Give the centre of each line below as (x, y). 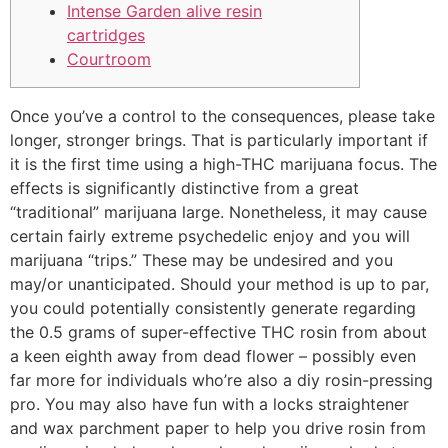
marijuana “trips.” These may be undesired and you (201, 260)
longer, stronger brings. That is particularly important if (219, 140)
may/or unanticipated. (95, 284)
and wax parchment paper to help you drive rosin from (218, 428)
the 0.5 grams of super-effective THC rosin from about (218, 332)
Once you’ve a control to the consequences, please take (222, 116)
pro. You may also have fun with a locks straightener (209, 404)
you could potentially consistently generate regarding (213, 308)
